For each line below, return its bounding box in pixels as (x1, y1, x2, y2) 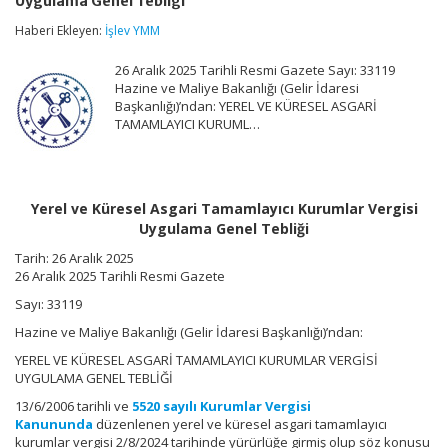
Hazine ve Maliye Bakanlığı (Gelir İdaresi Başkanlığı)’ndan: (15, 323, 363, 341)
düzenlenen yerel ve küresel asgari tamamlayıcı (93, 415, 387, 433)
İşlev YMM (105, 22, 160, 39)
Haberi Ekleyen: (15, 22, 105, 39)
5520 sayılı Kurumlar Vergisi (132, 397, 311, 415)
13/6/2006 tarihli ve (15, 397, 132, 415)
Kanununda (15, 415, 93, 433)
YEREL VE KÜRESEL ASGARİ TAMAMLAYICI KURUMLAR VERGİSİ (15, 351, 378, 369)
